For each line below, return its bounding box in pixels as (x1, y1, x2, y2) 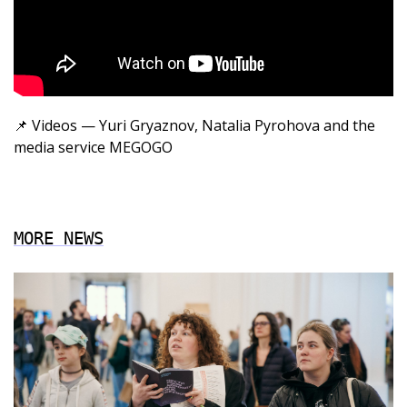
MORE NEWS (14, 228, 104, 248)
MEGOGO (109, 137, 176, 157)
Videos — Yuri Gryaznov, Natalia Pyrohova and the (32, 115, 375, 135)
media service (14, 137, 109, 157)
